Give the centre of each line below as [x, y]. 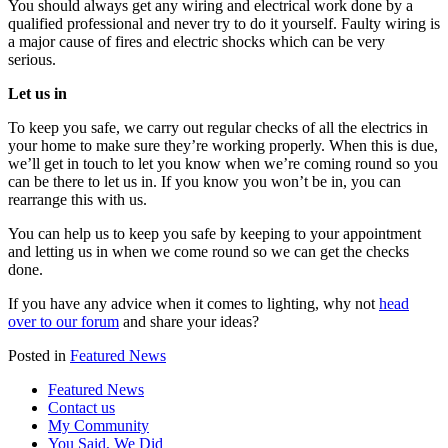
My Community [98, 425]
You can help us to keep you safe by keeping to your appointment [214, 233]
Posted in [39, 355]
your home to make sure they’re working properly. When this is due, [223, 145]
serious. [32, 59]
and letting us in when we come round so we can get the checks [208, 251]
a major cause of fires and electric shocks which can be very [196, 41]
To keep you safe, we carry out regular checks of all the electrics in [218, 127]
